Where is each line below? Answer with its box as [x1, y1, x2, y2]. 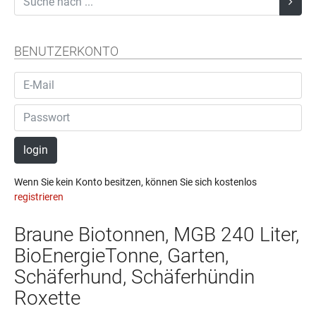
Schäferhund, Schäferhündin [14, 265, 255, 288]
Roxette [14, 286, 80, 310]
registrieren [14, 190, 63, 202]
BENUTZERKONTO [14, 44, 119, 59]
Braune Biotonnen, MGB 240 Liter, [14, 222, 299, 246]
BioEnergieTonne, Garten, [14, 243, 229, 267]
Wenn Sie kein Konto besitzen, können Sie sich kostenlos [14, 176, 257, 188]
